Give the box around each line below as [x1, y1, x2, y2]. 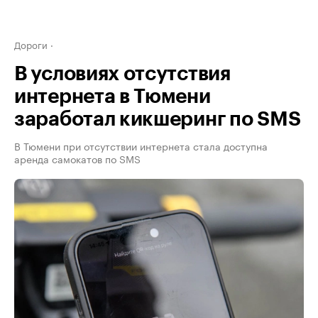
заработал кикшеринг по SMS [14, 109, 301, 129]
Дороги [14, 37, 48, 51]
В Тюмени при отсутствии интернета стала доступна [14, 138, 268, 153]
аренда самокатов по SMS [14, 150, 141, 166]
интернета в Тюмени [14, 87, 211, 106]
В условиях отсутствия [14, 64, 231, 84]
